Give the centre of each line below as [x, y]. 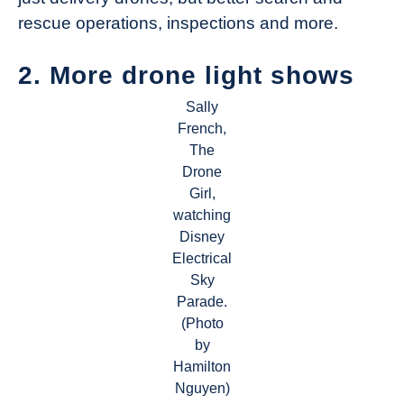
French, [202, 129]
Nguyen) [202, 389]
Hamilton [202, 367]
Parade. [202, 302]
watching [202, 216]
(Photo [202, 324]
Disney [202, 237]
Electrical [202, 259]
